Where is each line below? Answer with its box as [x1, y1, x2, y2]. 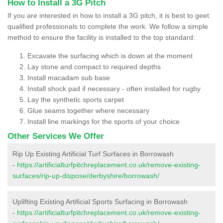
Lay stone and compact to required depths [27, 62, 161, 71]
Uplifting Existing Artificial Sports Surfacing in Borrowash [12, 197, 188, 206]
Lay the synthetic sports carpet [27, 95, 124, 104]
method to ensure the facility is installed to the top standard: [7, 33, 195, 41]
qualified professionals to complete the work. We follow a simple [7, 22, 208, 30]
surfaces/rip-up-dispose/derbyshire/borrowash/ [12, 171, 159, 180]
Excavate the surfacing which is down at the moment [27, 51, 193, 60]
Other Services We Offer [7, 131, 104, 141]
